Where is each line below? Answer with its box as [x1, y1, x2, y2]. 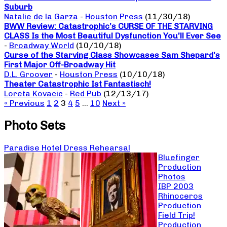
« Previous [4, 98, 45, 108]
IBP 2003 [158, 181, 194, 192]
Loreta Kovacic [4, 89, 63, 99]
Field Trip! [158, 210, 195, 220]
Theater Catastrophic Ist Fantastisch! [4, 79, 151, 89]
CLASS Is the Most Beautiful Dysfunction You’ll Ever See [4, 31, 221, 41]
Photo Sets [4, 118, 65, 133]
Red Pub [70, 89, 101, 99]
